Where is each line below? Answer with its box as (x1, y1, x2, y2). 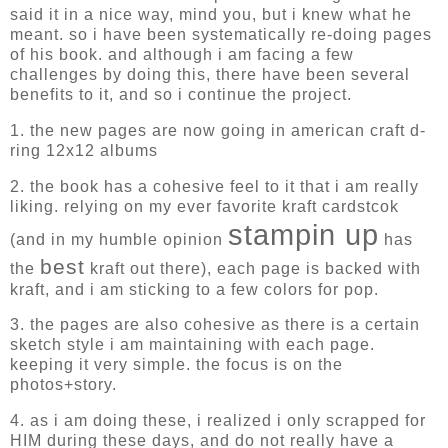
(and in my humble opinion (10, 230, 228, 248)
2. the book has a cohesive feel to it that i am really (10, 177, 419, 195)
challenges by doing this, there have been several (10, 65, 410, 83)
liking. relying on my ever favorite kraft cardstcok (10, 197, 399, 215)
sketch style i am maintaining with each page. (10, 336, 375, 354)
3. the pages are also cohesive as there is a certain (10, 316, 420, 334)
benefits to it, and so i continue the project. (10, 85, 352, 103)
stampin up (228, 218, 379, 251)
